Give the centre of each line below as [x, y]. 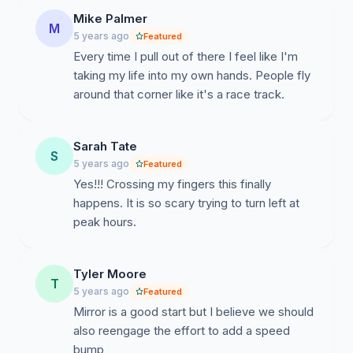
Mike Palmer [110, 19]
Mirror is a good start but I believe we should [193, 312]
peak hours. [105, 222]
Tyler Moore [110, 274]
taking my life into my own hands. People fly [192, 75]
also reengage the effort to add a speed [182, 331]
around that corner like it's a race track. [179, 94]
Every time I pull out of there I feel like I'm [186, 56]
